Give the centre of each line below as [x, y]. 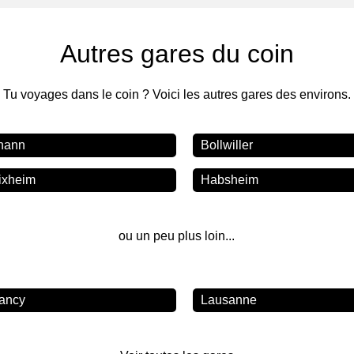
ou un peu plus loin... [177, 235]
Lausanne [229, 299]
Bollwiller [227, 145]
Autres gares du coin [177, 53]
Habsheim [230, 179]
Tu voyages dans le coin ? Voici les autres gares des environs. [177, 94]
